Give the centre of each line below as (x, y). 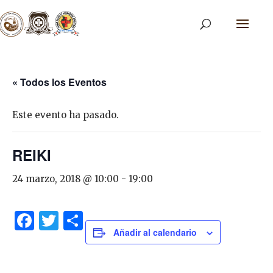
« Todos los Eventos (59, 82)
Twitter (87, 221)
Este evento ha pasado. (66, 115)
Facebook (77, 221)
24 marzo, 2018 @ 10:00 (66, 179)
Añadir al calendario (155, 232)
